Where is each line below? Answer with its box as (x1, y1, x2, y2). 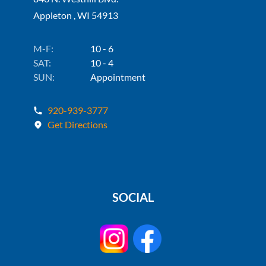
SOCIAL (112, 190, 154, 204)
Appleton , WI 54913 (33, 9, 118, 21)
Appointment (90, 71, 145, 83)
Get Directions (47, 119, 107, 130)
